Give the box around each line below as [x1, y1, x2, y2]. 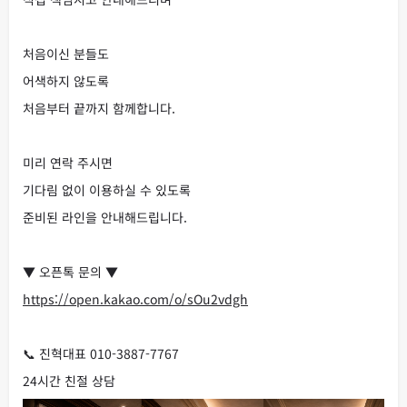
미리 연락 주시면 [23, 153, 113, 172]
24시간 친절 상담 [23, 371, 115, 390]
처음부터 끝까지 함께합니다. [23, 98, 175, 117]
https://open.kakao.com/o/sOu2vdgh [23, 289, 248, 308]
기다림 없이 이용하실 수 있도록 [23, 180, 191, 199]
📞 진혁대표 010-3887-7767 [23, 343, 179, 362]
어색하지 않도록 [23, 71, 109, 90]
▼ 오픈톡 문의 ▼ [23, 262, 118, 281]
